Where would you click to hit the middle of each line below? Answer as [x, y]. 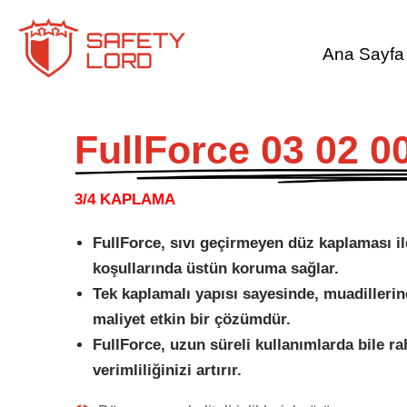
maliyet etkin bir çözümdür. [192, 319]
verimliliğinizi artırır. [167, 370]
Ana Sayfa [363, 54]
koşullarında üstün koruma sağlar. [216, 268]
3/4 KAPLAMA [125, 199]
